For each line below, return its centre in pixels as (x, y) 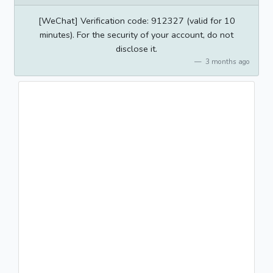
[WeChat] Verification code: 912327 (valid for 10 (136, 20)
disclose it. (136, 48)
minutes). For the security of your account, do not (136, 34)
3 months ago (226, 61)
